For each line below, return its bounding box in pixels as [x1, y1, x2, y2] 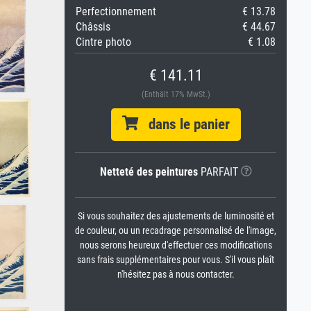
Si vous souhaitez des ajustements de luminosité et [77, 210, 274, 222]
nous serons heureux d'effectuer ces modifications [79, 239, 272, 251]
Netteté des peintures [99, 165, 198, 178]
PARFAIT [197, 165, 238, 178]
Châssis [76, 20, 110, 33]
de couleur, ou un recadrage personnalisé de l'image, [75, 225, 276, 237]
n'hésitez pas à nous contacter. [117, 269, 235, 280]
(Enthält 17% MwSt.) [141, 90, 210, 99]
